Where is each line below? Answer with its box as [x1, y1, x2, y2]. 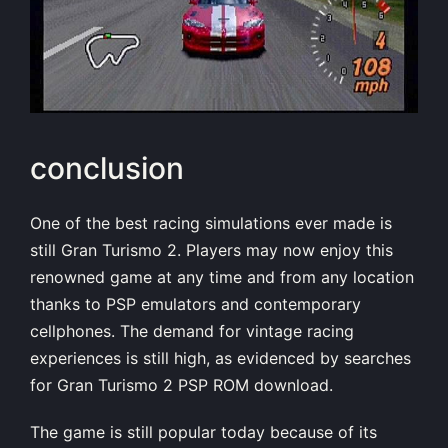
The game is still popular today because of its [30, 421, 377, 442]
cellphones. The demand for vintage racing [30, 320, 354, 341]
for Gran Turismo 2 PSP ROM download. [30, 374, 333, 395]
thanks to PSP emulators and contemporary [30, 293, 361, 314]
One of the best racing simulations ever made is [30, 212, 392, 233]
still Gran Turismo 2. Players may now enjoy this [30, 239, 393, 260]
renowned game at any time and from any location [30, 266, 414, 287]
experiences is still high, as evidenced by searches [30, 347, 411, 368]
